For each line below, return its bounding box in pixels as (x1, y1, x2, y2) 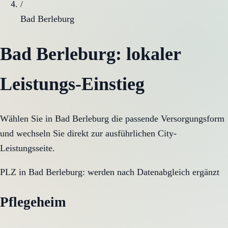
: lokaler (116, 43, 181, 64)
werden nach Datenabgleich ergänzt (88, 166, 219, 177)
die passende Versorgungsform (109, 113, 224, 124)
